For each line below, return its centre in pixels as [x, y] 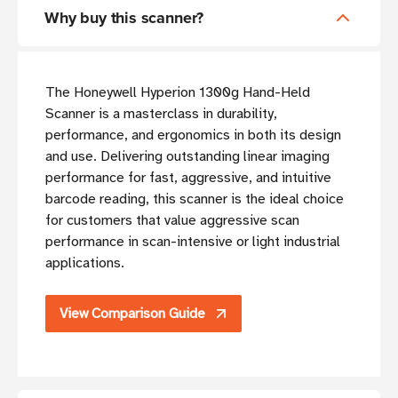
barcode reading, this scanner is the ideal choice [195, 199]
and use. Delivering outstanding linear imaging [187, 157]
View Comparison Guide [132, 314]
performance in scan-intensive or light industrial [193, 242]
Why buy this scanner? [127, 18]
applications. [88, 263]
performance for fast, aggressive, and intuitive [188, 178]
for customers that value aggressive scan [172, 221]
